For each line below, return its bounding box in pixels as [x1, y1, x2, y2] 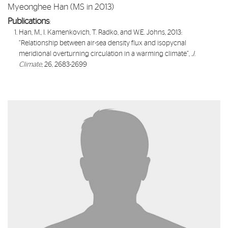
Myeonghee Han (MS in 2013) [8, 3, 114, 12]
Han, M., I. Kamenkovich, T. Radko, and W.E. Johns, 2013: [19, 29, 183, 37]
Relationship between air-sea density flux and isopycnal [21, 40, 187, 47]
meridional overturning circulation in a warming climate [19, 50, 187, 58]
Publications [8, 17, 49, 26]
